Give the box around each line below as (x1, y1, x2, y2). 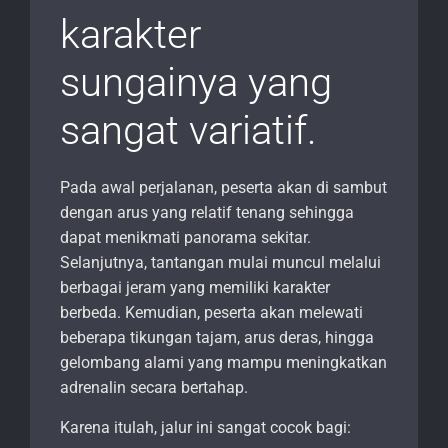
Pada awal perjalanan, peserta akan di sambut (60, 178, 387, 198)
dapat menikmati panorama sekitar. (60, 228, 311, 248)
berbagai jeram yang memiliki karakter (60, 278, 330, 298)
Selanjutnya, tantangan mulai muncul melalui (60, 253, 381, 273)
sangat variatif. (60, 107, 317, 155)
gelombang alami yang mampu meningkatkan (60, 353, 387, 373)
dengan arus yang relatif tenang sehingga (60, 203, 354, 223)
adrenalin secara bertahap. (60, 378, 248, 398)
